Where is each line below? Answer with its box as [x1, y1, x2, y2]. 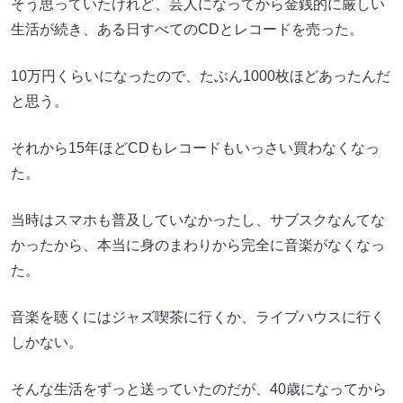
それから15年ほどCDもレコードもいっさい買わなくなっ [11, 140, 380, 157]
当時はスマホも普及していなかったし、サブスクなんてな [11, 212, 385, 228]
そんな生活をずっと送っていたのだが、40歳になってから [11, 381, 387, 398]
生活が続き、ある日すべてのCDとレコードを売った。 [11, 22, 363, 38]
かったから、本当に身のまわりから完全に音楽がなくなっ [11, 237, 385, 254]
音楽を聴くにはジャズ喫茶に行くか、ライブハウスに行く [11, 309, 385, 326]
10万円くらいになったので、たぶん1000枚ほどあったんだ [11, 68, 390, 85]
